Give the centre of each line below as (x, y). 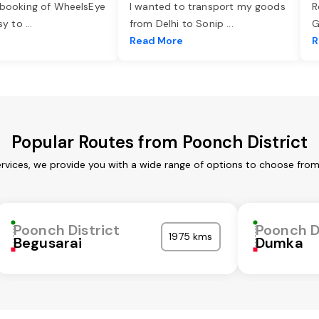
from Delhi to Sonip (178, 24)
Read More (156, 41)
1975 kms (191, 237)
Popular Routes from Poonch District (159, 142)
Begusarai (48, 243)
